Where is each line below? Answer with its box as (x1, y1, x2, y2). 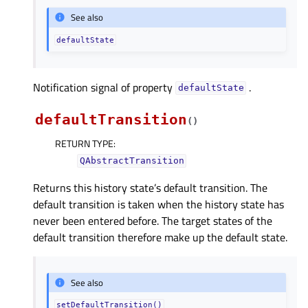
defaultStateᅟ (177, 82, 244, 93)
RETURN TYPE (55, 135, 113, 151)
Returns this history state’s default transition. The (33, 179, 267, 196)
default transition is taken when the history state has (33, 195, 284, 212)
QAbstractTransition (79, 155, 184, 166)
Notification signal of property (33, 78, 175, 96)
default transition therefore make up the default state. (33, 228, 287, 245)
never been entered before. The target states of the (33, 212, 272, 229)
